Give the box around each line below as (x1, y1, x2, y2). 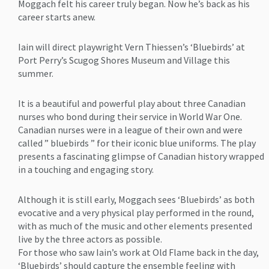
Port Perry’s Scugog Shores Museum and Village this (18, 54, 230, 67)
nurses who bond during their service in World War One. (18, 110, 242, 123)
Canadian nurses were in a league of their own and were (18, 124, 243, 136)
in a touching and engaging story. (18, 163, 154, 176)
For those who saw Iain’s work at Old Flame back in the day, (18, 246, 259, 259)
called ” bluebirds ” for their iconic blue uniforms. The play (18, 137, 256, 150)
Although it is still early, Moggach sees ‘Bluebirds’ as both (18, 193, 255, 206)
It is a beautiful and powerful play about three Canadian (18, 97, 246, 110)
